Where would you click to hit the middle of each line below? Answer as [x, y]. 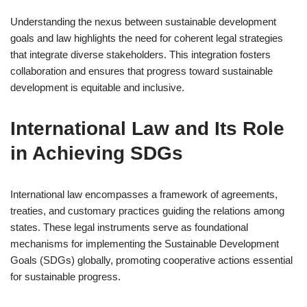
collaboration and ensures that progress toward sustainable [142, 71]
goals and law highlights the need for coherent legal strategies [147, 38]
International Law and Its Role [147, 128]
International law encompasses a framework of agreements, [144, 194]
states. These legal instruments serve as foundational [129, 227]
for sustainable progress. [65, 277]
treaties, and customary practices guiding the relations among [147, 211]
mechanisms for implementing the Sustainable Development [145, 244]
